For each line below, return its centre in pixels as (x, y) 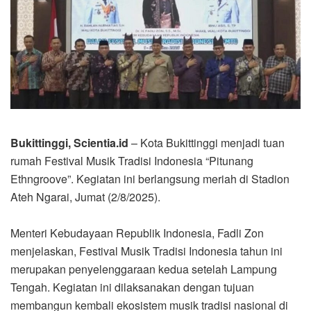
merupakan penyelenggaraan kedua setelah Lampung (144, 269)
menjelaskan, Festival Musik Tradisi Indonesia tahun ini (146, 251)
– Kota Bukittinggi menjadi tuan (207, 142)
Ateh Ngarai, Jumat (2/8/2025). (85, 196)
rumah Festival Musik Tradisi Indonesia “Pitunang (132, 160)
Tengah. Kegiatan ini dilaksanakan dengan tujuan (132, 287)
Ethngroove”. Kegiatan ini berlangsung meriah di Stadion (150, 178)
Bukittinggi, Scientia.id (69, 142)
